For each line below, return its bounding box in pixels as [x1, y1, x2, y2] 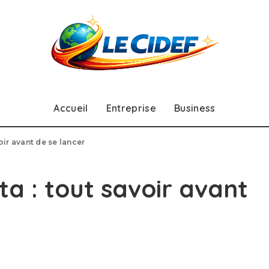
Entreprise [106, 101, 156, 114]
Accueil [53, 101, 88, 114]
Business [174, 101, 216, 114]
